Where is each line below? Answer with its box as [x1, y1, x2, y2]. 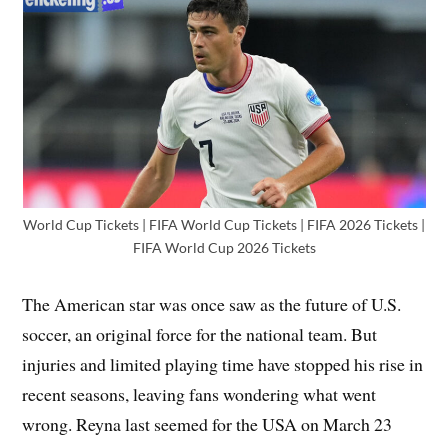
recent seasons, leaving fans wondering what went [22, 381, 377, 406]
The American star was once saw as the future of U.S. [22, 291, 402, 316]
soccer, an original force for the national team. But [22, 321, 378, 346]
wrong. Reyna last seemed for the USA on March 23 [22, 411, 393, 436]
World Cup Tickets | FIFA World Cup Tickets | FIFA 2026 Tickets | [23, 215, 425, 233]
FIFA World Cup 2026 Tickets [132, 238, 316, 256]
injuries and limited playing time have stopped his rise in [22, 351, 424, 376]
